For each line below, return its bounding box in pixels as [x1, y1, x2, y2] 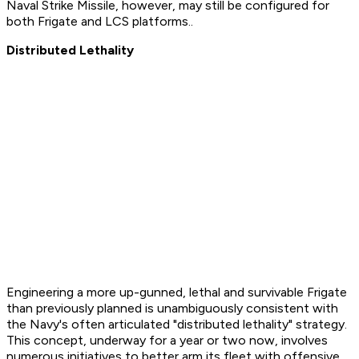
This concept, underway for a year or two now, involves [6, 333, 328, 349]
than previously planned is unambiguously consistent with [6, 301, 338, 317]
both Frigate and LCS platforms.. [6, 14, 193, 30]
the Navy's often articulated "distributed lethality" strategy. [6, 317, 347, 333]
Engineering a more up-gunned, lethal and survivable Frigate [6, 284, 347, 301]
